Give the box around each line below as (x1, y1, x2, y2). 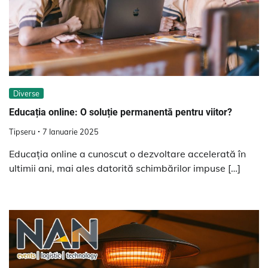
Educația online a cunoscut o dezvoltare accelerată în (9, 148, 246, 160)
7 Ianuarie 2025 (42, 127, 99, 137)
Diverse (13, 88, 39, 98)
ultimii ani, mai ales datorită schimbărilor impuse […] (9, 162, 240, 175)
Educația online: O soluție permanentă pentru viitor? (9, 106, 232, 118)
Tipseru (9, 127, 35, 137)
